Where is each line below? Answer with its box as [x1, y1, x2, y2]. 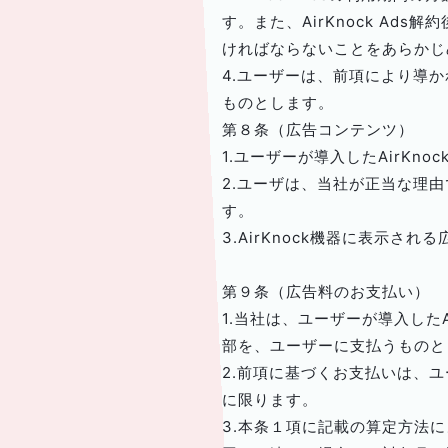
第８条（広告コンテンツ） [222, 120, 414, 139]
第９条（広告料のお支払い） [222, 282, 430, 301]
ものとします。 [222, 93, 334, 112]
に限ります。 [222, 390, 318, 409]
